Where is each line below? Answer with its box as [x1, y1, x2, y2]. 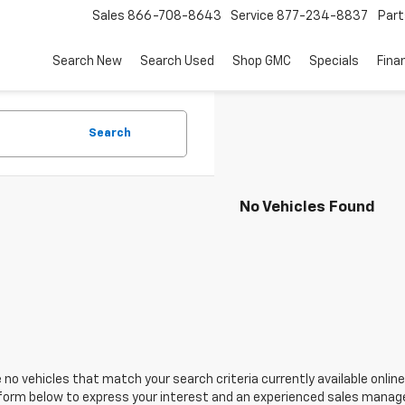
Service [230, 10, 274, 24]
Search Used [139, 55, 214, 69]
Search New [52, 55, 122, 69]
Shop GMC [231, 55, 291, 69]
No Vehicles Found [240, 200, 375, 215]
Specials [308, 55, 359, 69]
